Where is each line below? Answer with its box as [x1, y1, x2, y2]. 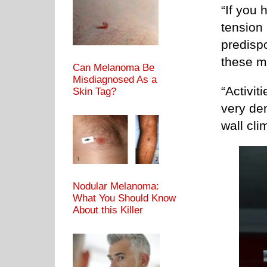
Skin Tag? [73, 86, 116, 98]
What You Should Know [73, 193, 176, 204]
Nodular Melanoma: [73, 181, 159, 193]
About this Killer [73, 204, 143, 216]
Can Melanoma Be [73, 62, 154, 74]
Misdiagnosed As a [73, 74, 157, 86]
